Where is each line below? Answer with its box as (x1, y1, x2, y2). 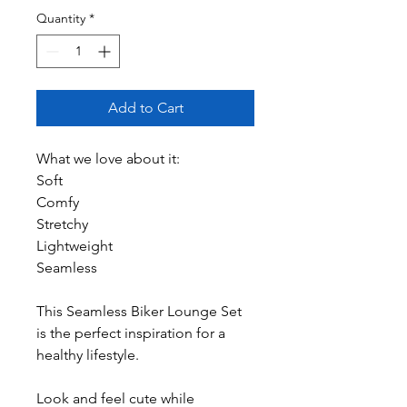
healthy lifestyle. (36, 345, 139, 363)
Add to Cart (107, 98, 184, 116)
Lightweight (36, 236, 113, 254)
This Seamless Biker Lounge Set (36, 302, 242, 320)
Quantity (36, 9, 85, 26)
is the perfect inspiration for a (36, 323, 225, 342)
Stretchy (36, 214, 88, 233)
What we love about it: (36, 149, 180, 167)
